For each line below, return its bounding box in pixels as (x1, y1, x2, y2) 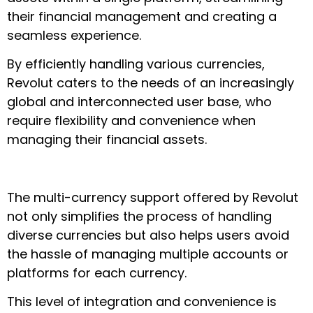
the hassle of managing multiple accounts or (7, 245, 289, 263)
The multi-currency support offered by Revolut (7, 188, 298, 206)
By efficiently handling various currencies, (7, 54, 265, 73)
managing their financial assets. (7, 130, 207, 148)
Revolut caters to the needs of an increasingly (7, 73, 294, 92)
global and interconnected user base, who (7, 92, 272, 110)
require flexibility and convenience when (7, 111, 256, 129)
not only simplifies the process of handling (7, 207, 272, 225)
